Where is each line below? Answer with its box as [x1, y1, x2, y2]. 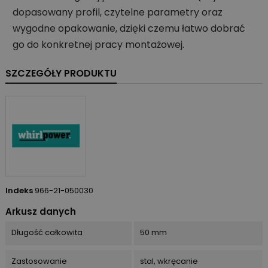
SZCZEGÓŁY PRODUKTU [5, 66, 117, 80]
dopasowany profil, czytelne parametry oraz [13, 5, 223, 19]
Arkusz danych [5, 205, 76, 218]
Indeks [5, 184, 33, 196]
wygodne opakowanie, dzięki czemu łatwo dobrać [13, 21, 245, 35]
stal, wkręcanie [139, 255, 198, 267]
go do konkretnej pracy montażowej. [13, 37, 184, 51]
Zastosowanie [11, 255, 67, 267]
